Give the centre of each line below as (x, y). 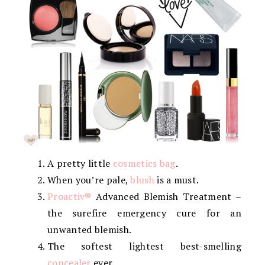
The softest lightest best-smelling (144, 246)
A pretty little (80, 164)
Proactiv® (70, 197)
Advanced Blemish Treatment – (166, 197)
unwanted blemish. (90, 230)
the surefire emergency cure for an (144, 213)
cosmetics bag (144, 164)
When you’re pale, (89, 180)
